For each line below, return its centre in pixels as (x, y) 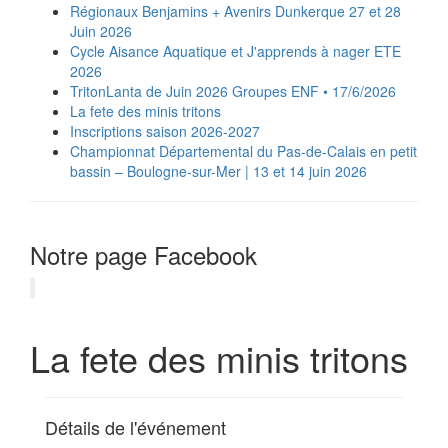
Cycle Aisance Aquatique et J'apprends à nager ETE (235, 51)
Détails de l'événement (135, 427)
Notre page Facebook (143, 254)
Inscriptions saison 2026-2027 (165, 131)
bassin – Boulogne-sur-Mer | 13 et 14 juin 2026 (218, 171)
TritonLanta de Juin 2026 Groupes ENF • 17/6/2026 (233, 91)
